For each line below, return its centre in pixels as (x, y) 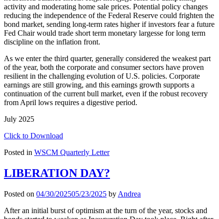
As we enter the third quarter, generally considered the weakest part (107, 59)
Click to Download (33, 136)
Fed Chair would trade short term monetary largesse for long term (105, 33)
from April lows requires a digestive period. (71, 103)
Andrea (129, 194)
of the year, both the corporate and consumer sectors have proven (104, 67)
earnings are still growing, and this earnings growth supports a (99, 85)
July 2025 (19, 119)
